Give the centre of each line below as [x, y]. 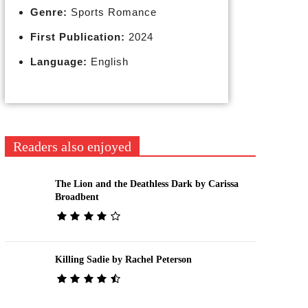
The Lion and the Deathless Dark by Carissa [146, 184]
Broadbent [77, 197]
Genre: [48, 12]
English [108, 62]
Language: [58, 62]
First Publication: [77, 37]
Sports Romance [112, 12]
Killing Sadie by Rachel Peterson [123, 259]
